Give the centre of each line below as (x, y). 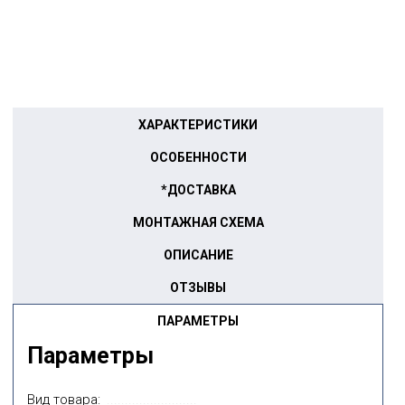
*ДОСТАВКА (198, 190)
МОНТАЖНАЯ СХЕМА (198, 222)
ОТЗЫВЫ (198, 287)
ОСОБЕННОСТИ (198, 157)
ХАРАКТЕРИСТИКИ (198, 125)
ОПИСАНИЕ (198, 255)
